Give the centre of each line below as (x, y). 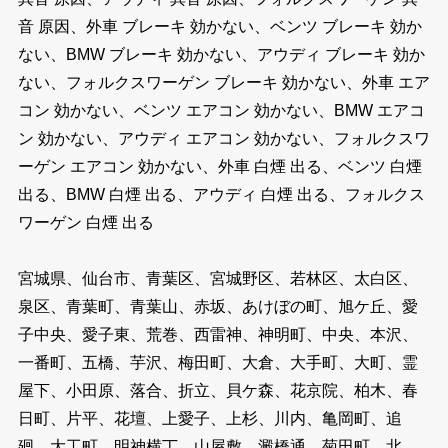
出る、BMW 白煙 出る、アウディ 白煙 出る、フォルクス (221, 195)
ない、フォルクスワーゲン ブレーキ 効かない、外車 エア (223, 83)
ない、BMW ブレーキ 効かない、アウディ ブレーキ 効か (221, 55)
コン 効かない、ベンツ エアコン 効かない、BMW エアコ (221, 111)
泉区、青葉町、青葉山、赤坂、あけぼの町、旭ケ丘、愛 (217, 307)
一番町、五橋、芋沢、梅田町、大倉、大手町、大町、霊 (217, 363)
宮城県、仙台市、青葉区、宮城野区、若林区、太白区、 (217, 279)
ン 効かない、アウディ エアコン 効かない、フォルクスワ (223, 139)
